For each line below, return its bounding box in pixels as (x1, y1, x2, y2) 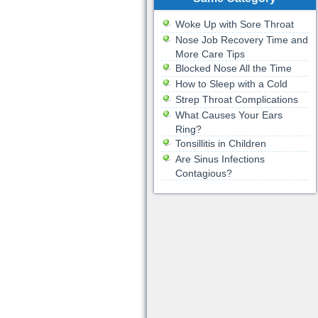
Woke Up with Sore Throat (175, 18, 294, 30)
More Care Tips (175, 48, 245, 60)
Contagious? (175, 168, 232, 179)
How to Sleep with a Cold (175, 78, 287, 89)
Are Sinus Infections (175, 153, 265, 165)
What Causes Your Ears (175, 109, 283, 121)
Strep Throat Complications (175, 94, 298, 105)
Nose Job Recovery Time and (175, 34, 308, 45)
